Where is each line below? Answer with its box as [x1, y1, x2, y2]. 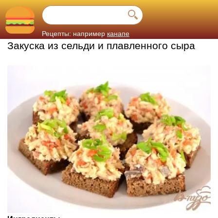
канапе [107, 30, 129, 37]
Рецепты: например [42, 30, 105, 37]
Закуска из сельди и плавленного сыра [7, 40, 195, 51]
